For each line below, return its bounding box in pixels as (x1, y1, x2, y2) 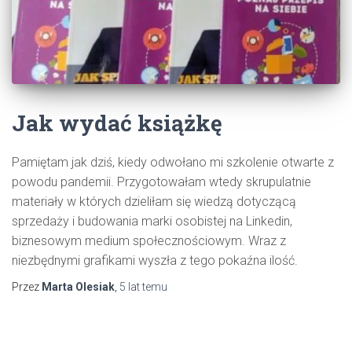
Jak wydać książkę (12, 108, 222, 137)
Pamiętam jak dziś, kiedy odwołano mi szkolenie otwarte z (12, 154, 334, 170)
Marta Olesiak (42, 280, 115, 293)
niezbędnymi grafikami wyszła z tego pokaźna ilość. (12, 252, 298, 268)
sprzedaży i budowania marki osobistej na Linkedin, (12, 213, 292, 229)
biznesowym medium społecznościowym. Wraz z (12, 233, 286, 248)
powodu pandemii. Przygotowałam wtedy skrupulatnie (12, 174, 311, 189)
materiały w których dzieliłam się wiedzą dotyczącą (12, 193, 296, 209)
